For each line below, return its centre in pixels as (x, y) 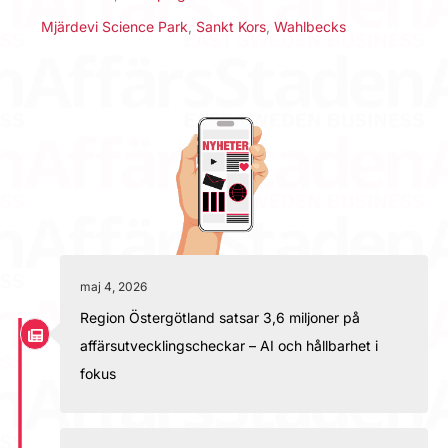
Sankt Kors (231, 27)
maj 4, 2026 (113, 287)
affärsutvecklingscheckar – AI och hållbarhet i (229, 346)
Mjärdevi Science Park (114, 27)
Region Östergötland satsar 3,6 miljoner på (220, 318)
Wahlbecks (310, 27)
